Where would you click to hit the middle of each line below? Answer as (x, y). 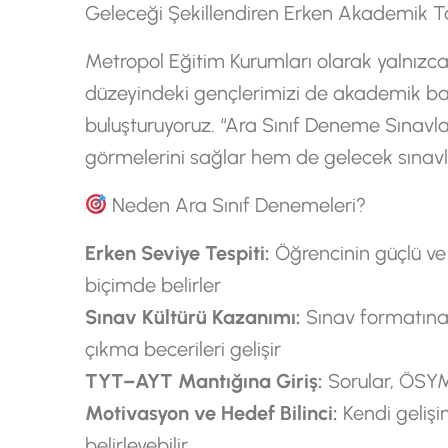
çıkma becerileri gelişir (182, 349)
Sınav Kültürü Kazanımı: (192, 317)
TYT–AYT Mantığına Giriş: (203, 381)
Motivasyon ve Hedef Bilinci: (211, 413)
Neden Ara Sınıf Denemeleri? (237, 205)
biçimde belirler (152, 285)
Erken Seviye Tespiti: (177, 253)
